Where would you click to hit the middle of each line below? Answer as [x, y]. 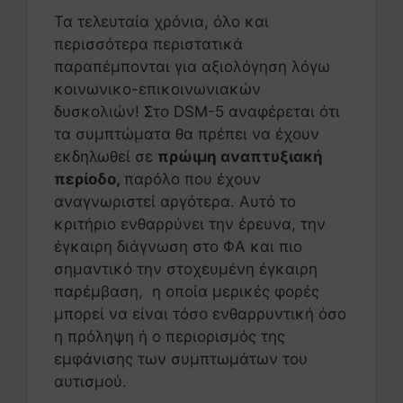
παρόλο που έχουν [193, 179]
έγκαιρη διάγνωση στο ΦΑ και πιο [178, 246]
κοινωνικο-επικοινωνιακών [157, 89]
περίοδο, [89, 179]
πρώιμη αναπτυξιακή [240, 156]
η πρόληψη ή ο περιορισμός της [170, 336]
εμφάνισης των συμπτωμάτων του [181, 358]
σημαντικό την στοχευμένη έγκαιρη [186, 269]
